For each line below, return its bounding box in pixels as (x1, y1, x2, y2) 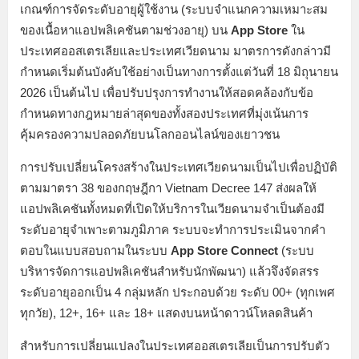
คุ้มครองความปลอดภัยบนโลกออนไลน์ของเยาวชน (20, 127, 280, 141)
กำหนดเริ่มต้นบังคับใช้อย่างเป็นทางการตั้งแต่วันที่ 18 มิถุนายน (20, 64, 338, 79)
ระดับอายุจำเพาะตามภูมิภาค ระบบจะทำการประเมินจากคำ (20, 222, 325, 236)
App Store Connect (171, 243, 278, 257)
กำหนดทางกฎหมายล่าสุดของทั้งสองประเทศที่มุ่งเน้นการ (20, 106, 309, 120)
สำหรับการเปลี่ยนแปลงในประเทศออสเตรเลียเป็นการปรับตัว (20, 338, 329, 353)
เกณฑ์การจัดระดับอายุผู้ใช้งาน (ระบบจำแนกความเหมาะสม (20, 2, 328, 16)
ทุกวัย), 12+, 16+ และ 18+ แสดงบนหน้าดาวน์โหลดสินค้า (20, 305, 313, 320)
